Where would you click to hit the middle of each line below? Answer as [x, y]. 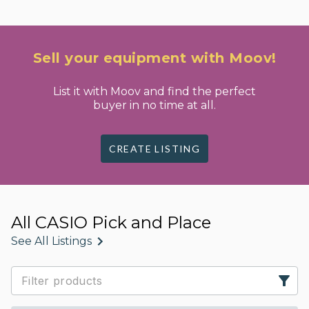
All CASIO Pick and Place [111, 222]
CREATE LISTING [154, 149]
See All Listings [51, 241]
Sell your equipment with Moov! [154, 58]
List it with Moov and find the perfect [154, 91]
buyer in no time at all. [154, 105]
